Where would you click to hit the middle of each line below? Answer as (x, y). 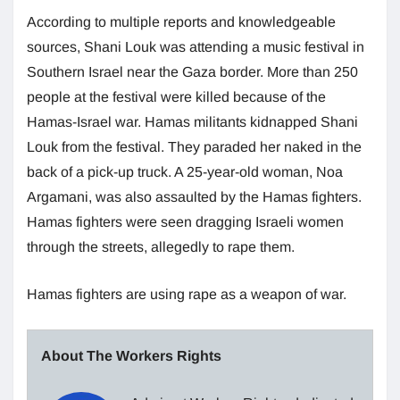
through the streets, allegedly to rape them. (161, 246)
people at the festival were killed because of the (176, 96)
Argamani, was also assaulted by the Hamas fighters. (194, 196)
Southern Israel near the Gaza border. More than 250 (192, 71)
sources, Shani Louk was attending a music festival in (196, 46)
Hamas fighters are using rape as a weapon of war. (188, 294)
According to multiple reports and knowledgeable (181, 21)
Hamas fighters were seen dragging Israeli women (185, 221)
